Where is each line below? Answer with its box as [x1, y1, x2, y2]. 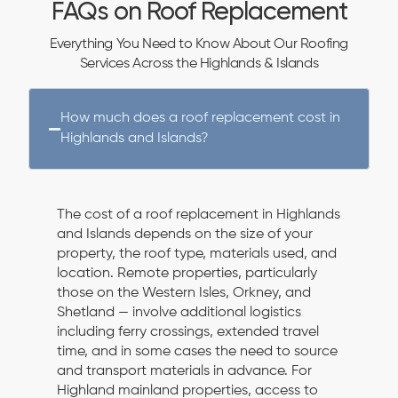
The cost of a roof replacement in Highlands [57, 208, 340, 223]
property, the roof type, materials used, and [57, 247, 337, 262]
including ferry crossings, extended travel [57, 325, 319, 340]
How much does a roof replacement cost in [60, 111, 340, 126]
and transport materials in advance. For [57, 364, 312, 379]
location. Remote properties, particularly [57, 267, 317, 282]
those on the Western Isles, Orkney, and [57, 286, 311, 301]
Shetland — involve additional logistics [57, 306, 301, 321]
